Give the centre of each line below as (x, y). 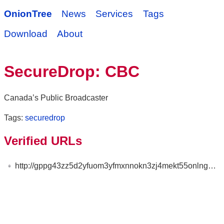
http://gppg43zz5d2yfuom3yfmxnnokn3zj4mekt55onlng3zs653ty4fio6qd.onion (112, 165)
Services (114, 14)
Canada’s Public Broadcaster (56, 97)
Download (26, 34)
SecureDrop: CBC (72, 72)
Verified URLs (43, 140)
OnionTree (28, 14)
